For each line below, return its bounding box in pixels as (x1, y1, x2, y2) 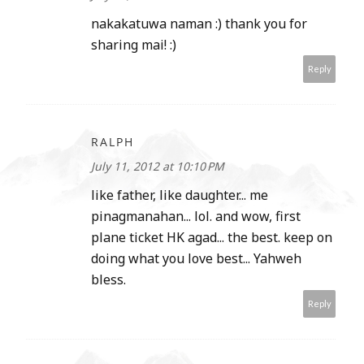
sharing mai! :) (91, 36, 176, 54)
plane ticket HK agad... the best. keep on (91, 228, 332, 247)
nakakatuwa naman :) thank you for (91, 15, 307, 33)
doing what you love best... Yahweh (91, 249, 301, 268)
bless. (91, 271, 126, 289)
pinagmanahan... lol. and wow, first (91, 207, 301, 226)
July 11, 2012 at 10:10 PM (91, 158, 224, 175)
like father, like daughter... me (91, 186, 268, 205)
